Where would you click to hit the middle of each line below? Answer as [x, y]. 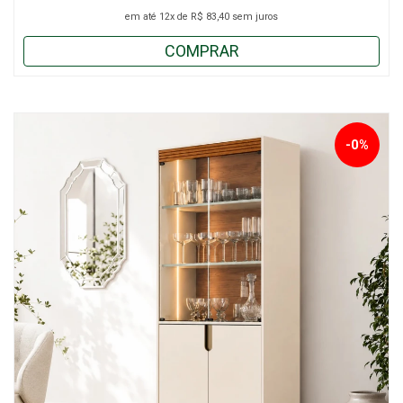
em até [142, 16]
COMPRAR [201, 50]
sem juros [254, 16]
